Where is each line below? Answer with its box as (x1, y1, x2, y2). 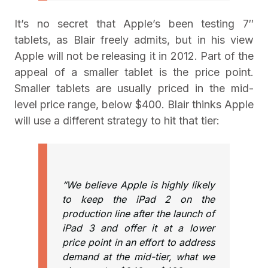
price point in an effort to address (62, 236, 215, 248)
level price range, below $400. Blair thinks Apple (14, 98, 254, 111)
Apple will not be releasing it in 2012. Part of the (14, 50, 254, 62)
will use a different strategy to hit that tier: (14, 114, 220, 127)
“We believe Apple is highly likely (62, 179, 215, 191)
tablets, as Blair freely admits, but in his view (14, 33, 254, 46)
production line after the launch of (62, 208, 215, 220)
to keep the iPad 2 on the (62, 193, 215, 205)
